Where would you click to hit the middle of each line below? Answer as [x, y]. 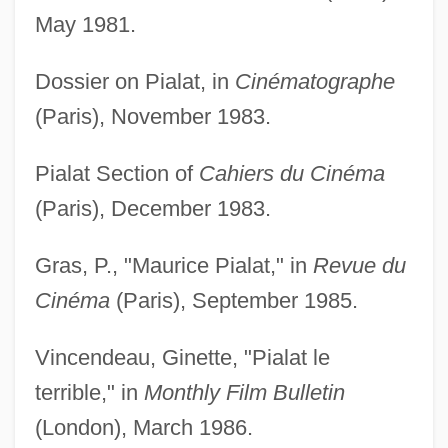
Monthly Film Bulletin [244, 393]
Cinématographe [314, 82]
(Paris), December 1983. [152, 209]
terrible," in [89, 393]
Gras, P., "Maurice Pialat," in [173, 266]
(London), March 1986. [143, 428]
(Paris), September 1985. [233, 301]
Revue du [359, 266]
